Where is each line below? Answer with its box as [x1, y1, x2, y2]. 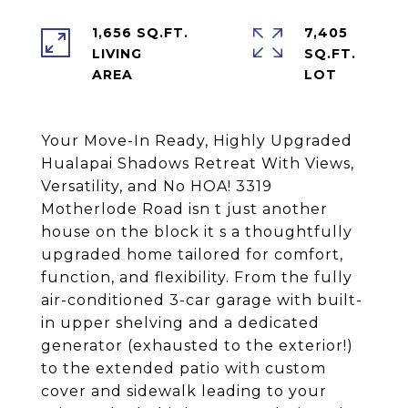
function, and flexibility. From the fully [41, 269, 352, 286]
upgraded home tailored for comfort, [41, 246, 343, 263]
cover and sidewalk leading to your [41, 382, 327, 400]
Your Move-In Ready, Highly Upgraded [41, 132, 352, 149]
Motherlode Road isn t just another [41, 200, 328, 218]
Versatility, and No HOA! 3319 [41, 178, 272, 195]
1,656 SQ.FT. [92, 25, 189, 41]
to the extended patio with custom [41, 360, 326, 377]
